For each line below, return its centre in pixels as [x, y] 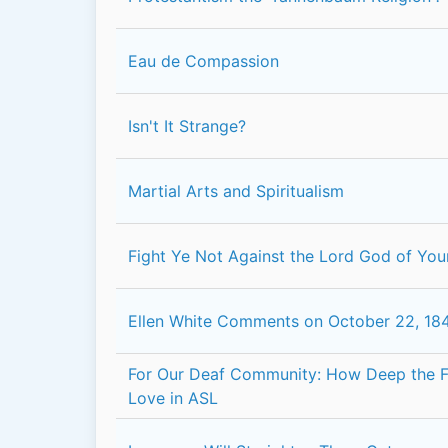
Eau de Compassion [203, 61]
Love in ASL [173, 398]
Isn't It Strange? [187, 126]
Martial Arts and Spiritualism [236, 191]
